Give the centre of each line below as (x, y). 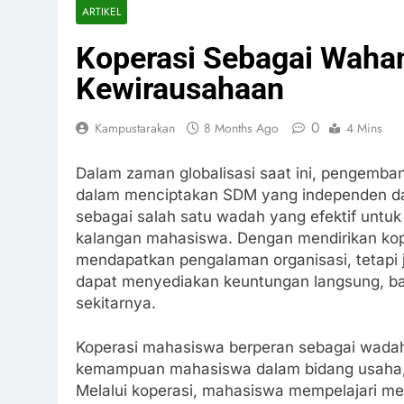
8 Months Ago (241, 128)
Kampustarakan (135, 128)
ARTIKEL (101, 11)
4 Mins (364, 128)
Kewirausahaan (180, 88)
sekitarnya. (116, 303)
